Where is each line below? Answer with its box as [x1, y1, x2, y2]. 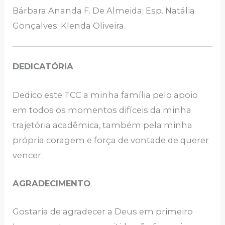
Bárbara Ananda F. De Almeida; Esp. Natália [13, 5, 195, 16]
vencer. [13, 150, 43, 160]
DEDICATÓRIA [13, 61, 74, 72]
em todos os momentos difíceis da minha [13, 104, 192, 115]
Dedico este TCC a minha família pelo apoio [13, 89, 198, 100]
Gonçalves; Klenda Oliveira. [13, 20, 126, 31]
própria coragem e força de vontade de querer [13, 135, 209, 145]
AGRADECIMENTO [13, 178, 91, 188]
